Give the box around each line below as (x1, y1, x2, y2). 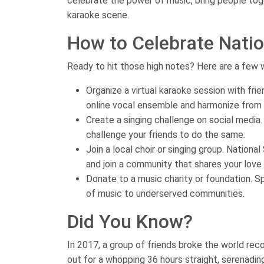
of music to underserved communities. (86, 188, 245, 200)
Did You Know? (67, 210, 193, 233)
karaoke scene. (67, 9, 129, 21)
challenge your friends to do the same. (86, 129, 245, 141)
